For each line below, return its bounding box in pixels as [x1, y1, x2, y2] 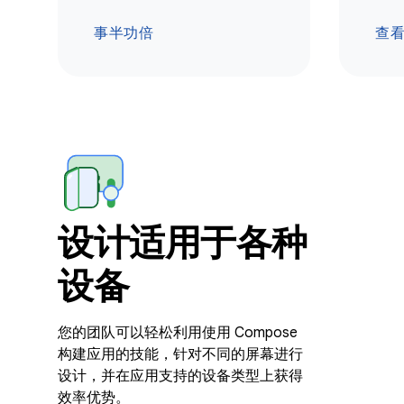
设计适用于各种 [58, 220, 308, 265]
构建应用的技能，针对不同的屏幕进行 [58, 345, 303, 363]
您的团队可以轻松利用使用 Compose [58, 324, 298, 342]
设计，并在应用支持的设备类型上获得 [58, 367, 303, 385]
